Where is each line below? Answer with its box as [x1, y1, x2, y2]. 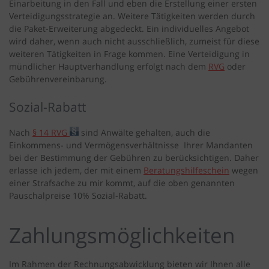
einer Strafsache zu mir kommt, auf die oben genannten [9, 177, 235, 189]
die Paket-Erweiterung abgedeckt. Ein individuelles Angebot [9, 23, 249, 35]
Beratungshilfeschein [144, 165, 229, 177]
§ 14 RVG [32, 127, 67, 139]
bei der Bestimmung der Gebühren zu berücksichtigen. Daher [9, 152, 259, 164]
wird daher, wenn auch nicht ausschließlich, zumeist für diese [9, 35, 259, 47]
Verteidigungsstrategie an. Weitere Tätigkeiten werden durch [9, 10, 255, 22]
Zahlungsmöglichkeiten [9, 221, 235, 250]
